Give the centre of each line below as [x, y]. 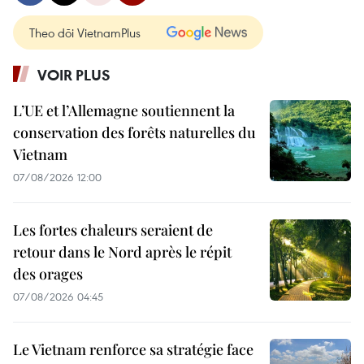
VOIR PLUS [74, 75]
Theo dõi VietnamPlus [85, 32]
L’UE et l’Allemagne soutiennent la [124, 110]
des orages [48, 274]
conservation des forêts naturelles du [134, 132]
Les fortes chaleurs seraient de [113, 230]
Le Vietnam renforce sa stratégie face [133, 349]
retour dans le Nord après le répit [122, 252]
